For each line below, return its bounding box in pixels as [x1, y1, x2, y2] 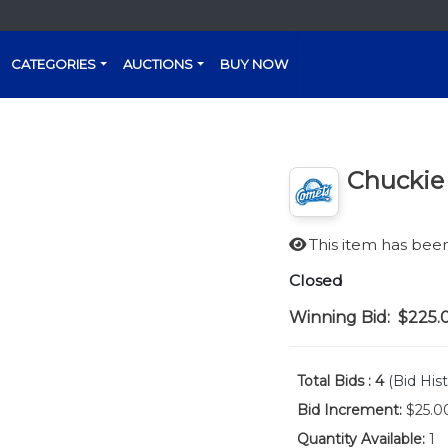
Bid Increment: [296, 401, 402, 419]
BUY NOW [220, 56, 289, 72]
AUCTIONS [123, 56, 194, 72]
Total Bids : [296, 372, 371, 390]
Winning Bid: [288, 308, 390, 327]
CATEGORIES [11, 56, 97, 72]
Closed [288, 271, 343, 290]
